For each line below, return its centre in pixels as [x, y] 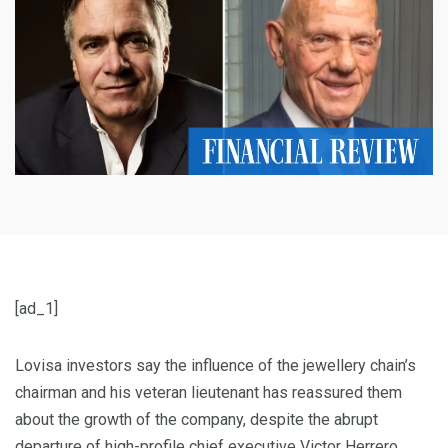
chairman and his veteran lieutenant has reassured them [208, 393]
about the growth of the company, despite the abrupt [196, 420]
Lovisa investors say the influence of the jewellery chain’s [215, 366]
